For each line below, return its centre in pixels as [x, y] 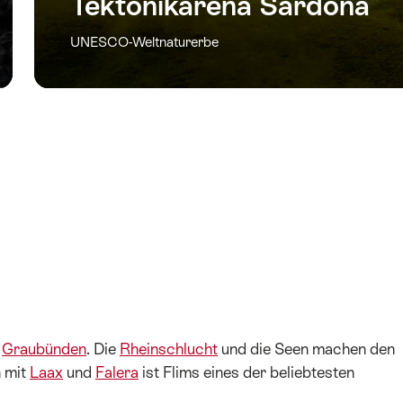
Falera [117, 373]
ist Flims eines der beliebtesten [246, 373]
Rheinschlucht [169, 349]
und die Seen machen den [306, 349]
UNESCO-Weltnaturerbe [144, 42]
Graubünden [44, 349]
